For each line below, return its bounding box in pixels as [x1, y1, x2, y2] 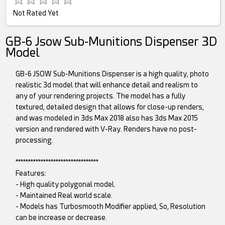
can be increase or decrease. [16, 213, 107, 222]
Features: [16, 169, 47, 178]
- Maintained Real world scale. [16, 191, 113, 200]
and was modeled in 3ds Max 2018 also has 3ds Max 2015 [16, 114, 198, 123]
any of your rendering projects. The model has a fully [16, 92, 186, 100]
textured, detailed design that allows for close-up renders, [16, 103, 204, 111]
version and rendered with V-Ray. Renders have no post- [16, 125, 197, 134]
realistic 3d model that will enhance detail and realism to [16, 81, 198, 89]
